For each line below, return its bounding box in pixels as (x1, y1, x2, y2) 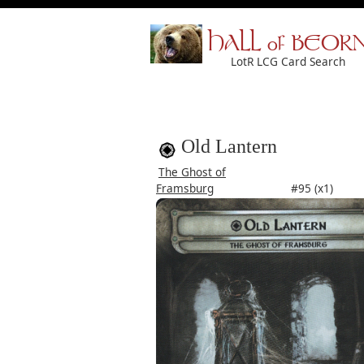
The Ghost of (158, 164, 226, 180)
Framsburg (156, 180, 214, 196)
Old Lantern (181, 136, 277, 157)
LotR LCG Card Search (231, 54, 345, 69)
